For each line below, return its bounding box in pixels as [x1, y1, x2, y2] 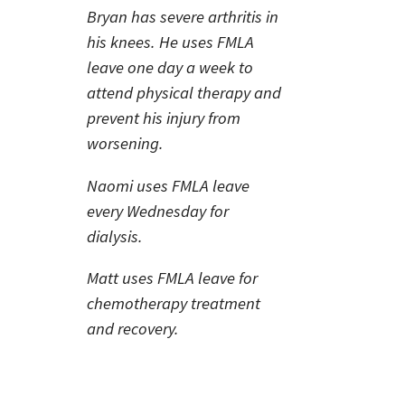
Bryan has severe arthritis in [87, 6, 278, 28]
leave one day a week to [87, 57, 253, 79]
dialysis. [87, 225, 143, 247]
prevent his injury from [87, 108, 240, 129]
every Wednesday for [87, 200, 229, 221]
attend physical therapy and [87, 82, 281, 104]
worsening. [87, 133, 164, 155]
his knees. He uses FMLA [87, 32, 254, 53]
